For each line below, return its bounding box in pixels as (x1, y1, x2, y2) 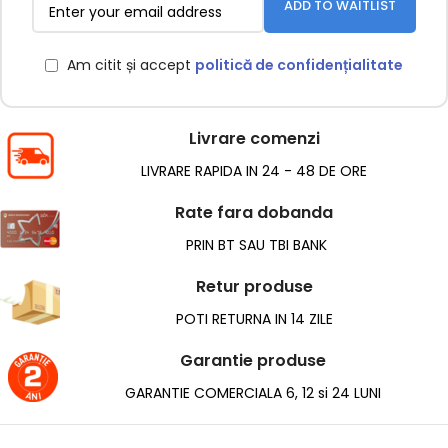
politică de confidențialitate (195, 55, 403, 76)
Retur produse (195, 275, 313, 299)
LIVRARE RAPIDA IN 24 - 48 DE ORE (141, 161, 367, 182)
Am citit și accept (67, 55, 195, 76)
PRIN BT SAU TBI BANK (181, 235, 327, 256)
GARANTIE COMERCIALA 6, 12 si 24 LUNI (125, 383, 381, 404)
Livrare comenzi (188, 127, 320, 151)
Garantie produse (180, 349, 326, 373)
